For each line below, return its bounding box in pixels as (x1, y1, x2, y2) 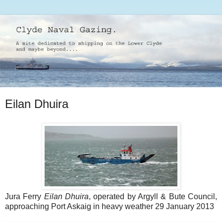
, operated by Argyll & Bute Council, (89, 192, 218, 201)
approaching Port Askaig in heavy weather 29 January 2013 (5, 202, 214, 211)
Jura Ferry (5, 192, 44, 201)
